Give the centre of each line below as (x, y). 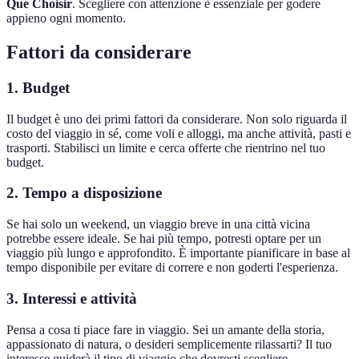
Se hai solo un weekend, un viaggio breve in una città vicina (158, 224)
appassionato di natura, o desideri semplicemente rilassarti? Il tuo (169, 344)
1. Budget (38, 88)
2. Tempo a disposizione (84, 193)
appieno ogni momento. (66, 18)
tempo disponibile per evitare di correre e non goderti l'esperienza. (172, 268)
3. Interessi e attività (72, 298)
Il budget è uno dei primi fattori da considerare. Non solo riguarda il (177, 119)
